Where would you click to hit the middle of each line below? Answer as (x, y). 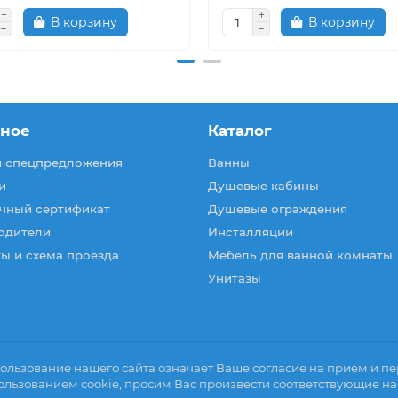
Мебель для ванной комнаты (300, 255)
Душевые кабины (263, 186)
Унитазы (235, 278)
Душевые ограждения (278, 209)
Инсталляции (251, 232)
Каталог (240, 131)
